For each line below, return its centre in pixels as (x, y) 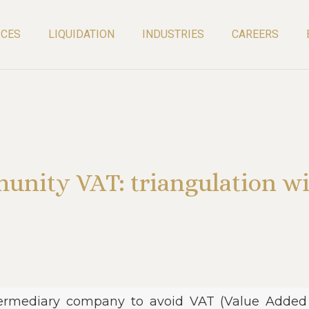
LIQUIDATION (81, 34)
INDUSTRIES (173, 34)
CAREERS (255, 34)
